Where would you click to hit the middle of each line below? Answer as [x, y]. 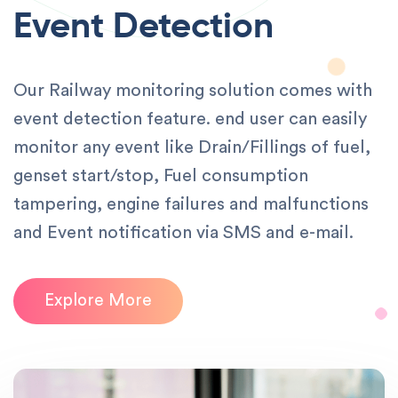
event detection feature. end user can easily [190, 119]
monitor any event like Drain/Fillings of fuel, [192, 147]
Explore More [98, 300]
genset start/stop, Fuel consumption [161, 175]
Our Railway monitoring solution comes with [193, 90]
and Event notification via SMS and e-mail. [183, 232]
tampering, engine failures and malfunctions [191, 204]
